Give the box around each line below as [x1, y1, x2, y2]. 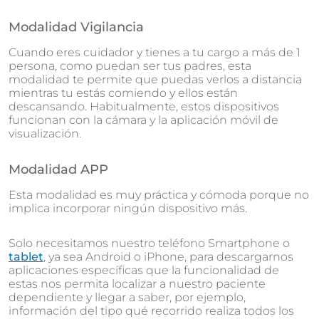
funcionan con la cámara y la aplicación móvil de [9, 113, 278, 127]
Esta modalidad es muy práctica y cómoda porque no [9, 188, 309, 202]
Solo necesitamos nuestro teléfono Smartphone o [9, 236, 290, 250]
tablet [9, 250, 43, 263]
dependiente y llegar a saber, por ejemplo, [9, 291, 246, 304]
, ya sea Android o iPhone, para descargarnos [43, 250, 293, 263]
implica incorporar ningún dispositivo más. [9, 202, 247, 215]
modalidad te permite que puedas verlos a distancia [9, 73, 302, 86]
